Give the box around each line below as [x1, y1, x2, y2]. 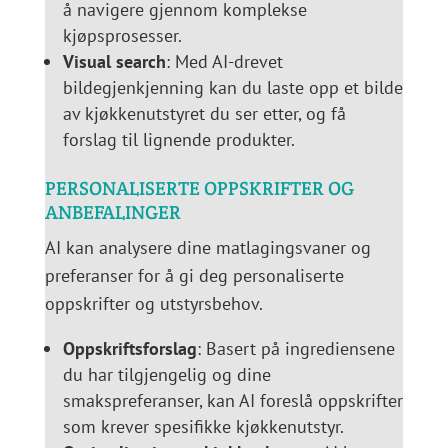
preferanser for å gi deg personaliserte [44, 264, 344, 288]
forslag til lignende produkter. [62, 128, 295, 152]
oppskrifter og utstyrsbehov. [44, 292, 263, 316]
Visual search [62, 50, 166, 74]
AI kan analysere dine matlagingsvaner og [44, 236, 371, 260]
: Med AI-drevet [165, 50, 283, 74]
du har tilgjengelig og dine [62, 363, 271, 387]
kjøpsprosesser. [62, 24, 182, 48]
